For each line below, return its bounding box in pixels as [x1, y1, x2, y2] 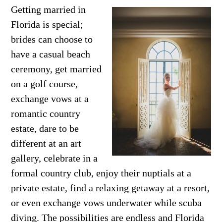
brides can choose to [11, 34, 93, 45]
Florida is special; [11, 19, 84, 30]
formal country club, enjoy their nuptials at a [11, 167, 192, 178]
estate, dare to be [11, 123, 79, 134]
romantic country [11, 108, 81, 119]
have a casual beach [11, 49, 91, 59]
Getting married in [11, 4, 86, 15]
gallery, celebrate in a [11, 153, 98, 164]
